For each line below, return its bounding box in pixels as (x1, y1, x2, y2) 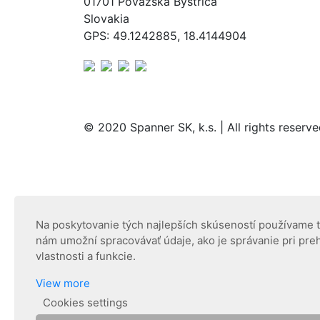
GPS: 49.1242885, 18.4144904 (84, 29, 246, 43)
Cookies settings (43, 296, 128, 309)
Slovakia (84, 11, 129, 26)
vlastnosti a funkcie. (36, 249, 136, 263)
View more (36, 276, 90, 290)
